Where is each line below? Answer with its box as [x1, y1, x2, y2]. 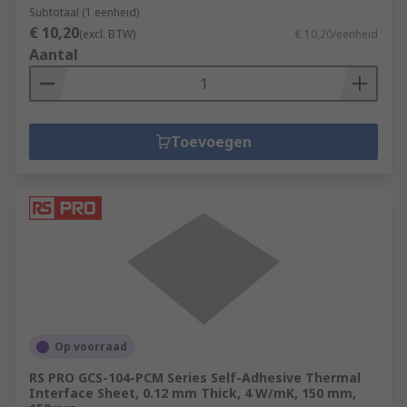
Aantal [29, 45, 78, 65]
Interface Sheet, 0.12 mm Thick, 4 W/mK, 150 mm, [29, 384, 356, 402]
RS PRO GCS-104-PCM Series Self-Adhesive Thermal [29, 369, 361, 386]
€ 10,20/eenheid [295, 26, 378, 42]
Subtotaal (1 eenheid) [29, 5, 139, 20]
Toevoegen [170, 132, 252, 152]
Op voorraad [55, 339, 127, 354]
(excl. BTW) [79, 26, 135, 42]
